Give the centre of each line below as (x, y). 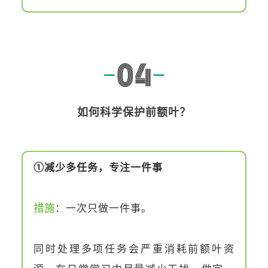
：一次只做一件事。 (103, 208)
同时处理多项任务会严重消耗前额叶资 (134, 249)
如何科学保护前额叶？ (134, 112)
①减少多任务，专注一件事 (98, 167)
